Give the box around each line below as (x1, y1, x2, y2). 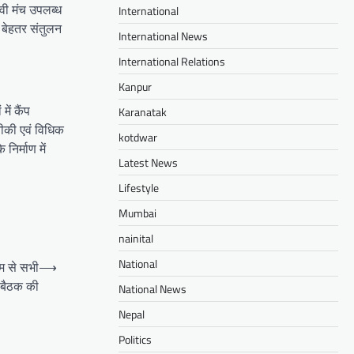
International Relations (119, 52, 225, 70)
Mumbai (119, 204, 156, 221)
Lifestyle (119, 179, 159, 196)
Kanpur (119, 77, 152, 95)
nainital (119, 229, 153, 247)
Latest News (119, 153, 178, 171)
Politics (119, 330, 152, 348)
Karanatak (119, 103, 167, 120)
